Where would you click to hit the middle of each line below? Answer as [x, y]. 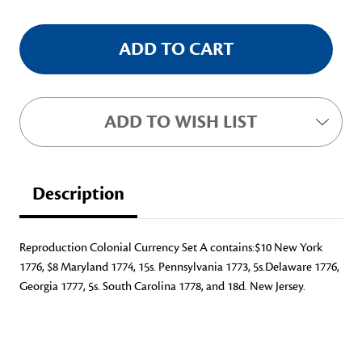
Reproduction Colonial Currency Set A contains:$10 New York [171, 248]
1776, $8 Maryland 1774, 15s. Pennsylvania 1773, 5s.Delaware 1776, [179, 267]
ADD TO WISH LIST [181, 122]
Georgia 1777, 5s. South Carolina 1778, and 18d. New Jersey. [162, 286]
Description [78, 194]
